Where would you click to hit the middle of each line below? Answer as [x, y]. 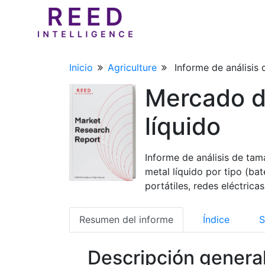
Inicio [81, 67]
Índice [216, 219]
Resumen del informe [126, 219]
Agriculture [132, 67]
